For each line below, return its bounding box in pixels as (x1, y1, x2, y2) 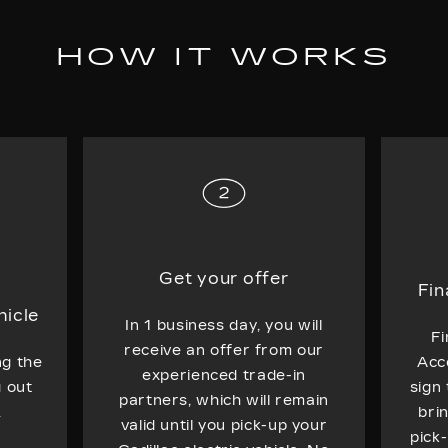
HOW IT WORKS (56, 42, 392, 71)
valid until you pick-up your (120, 416, 328, 434)
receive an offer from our (124, 341, 324, 359)
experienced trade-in (142, 366, 306, 384)
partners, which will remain (118, 391, 329, 409)
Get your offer (159, 268, 289, 288)
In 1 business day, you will (125, 316, 323, 334)
